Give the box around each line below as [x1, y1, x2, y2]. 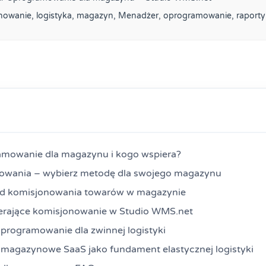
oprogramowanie [163, 10, 232, 21]
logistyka [36, 10, 72, 21]
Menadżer [118, 10, 159, 21]
